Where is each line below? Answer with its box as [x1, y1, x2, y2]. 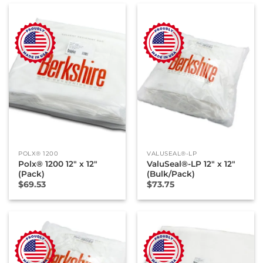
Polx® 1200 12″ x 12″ [18, 159, 98, 168]
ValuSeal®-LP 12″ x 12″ [147, 159, 236, 168]
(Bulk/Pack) [147, 168, 195, 178]
